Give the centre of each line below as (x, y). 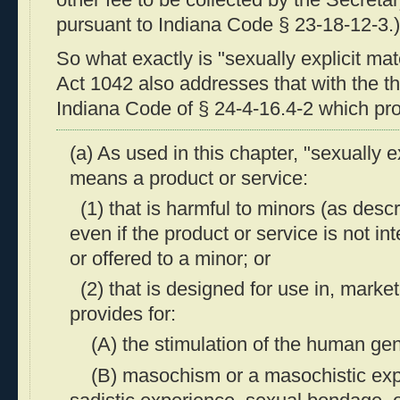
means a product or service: (189, 178)
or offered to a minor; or (170, 258)
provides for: (123, 315)
